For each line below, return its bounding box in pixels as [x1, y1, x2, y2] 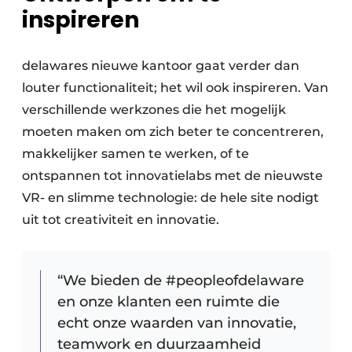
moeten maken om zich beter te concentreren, [22, 123, 324, 139]
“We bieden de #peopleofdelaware [57, 271, 304, 289]
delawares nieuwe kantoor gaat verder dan [22, 57, 299, 73]
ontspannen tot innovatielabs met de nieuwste [22, 167, 323, 183]
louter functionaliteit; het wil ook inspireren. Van [22, 79, 328, 95]
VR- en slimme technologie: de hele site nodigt [22, 189, 319, 205]
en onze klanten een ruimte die [57, 292, 280, 310]
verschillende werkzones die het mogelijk [22, 101, 286, 117]
